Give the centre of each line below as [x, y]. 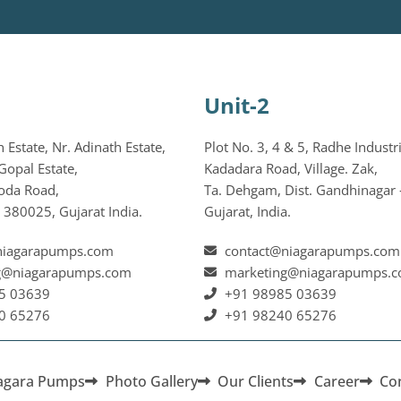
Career [337, 381]
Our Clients [256, 381]
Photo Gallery [151, 381]
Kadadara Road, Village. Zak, [291, 168]
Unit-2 [237, 105]
